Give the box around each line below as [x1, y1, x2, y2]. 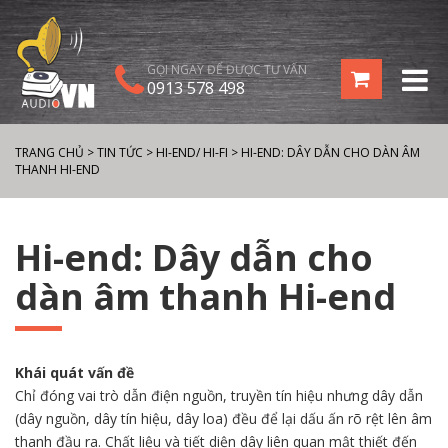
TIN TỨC [97, 143, 143, 161]
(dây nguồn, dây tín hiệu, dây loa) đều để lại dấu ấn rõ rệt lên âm [15, 408, 432, 428]
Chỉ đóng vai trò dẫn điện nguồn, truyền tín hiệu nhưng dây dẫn [15, 385, 423, 405]
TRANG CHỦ [15, 143, 84, 161]
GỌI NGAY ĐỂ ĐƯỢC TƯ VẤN [147, 61, 307, 78]
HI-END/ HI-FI [156, 143, 228, 161]
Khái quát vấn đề [15, 362, 134, 382]
